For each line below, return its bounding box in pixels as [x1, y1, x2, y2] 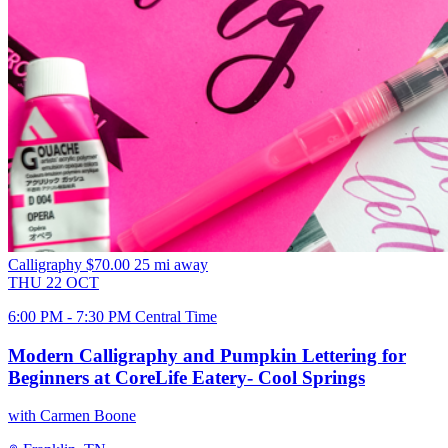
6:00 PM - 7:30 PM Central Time [8, 308, 217, 326]
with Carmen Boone [8, 407, 136, 425]
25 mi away [134, 256, 208, 274]
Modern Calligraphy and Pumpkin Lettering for [8, 344, 406, 366]
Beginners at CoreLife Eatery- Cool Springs [8, 366, 365, 388]
